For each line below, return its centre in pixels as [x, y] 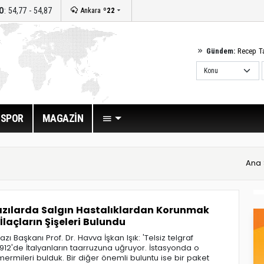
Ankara [90, 10]
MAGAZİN [62, 118]
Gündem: [221, 51]
